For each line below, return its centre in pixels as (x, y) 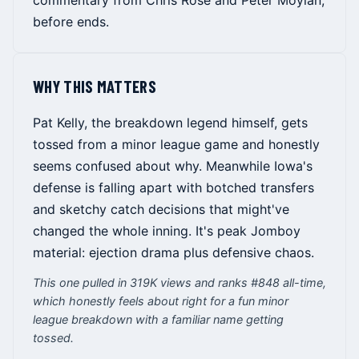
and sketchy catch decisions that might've (161, 210)
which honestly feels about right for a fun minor (161, 301)
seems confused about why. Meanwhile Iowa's (173, 166)
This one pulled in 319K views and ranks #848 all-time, (179, 283)
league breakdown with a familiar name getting (158, 320)
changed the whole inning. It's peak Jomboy (167, 231)
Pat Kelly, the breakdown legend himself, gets (170, 123)
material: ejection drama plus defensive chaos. (173, 253)
